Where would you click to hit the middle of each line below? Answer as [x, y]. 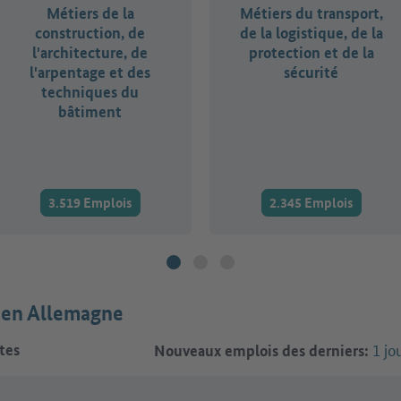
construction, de [90, 32]
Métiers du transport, [311, 13]
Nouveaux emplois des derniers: [261, 350]
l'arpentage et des [90, 72]
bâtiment [90, 111]
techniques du [90, 91]
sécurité [311, 72]
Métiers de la [90, 13]
